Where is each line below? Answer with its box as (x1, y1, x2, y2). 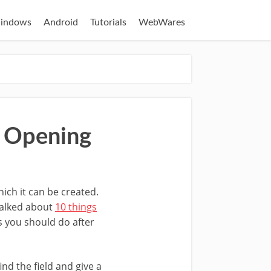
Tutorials (90, 18, 126, 27)
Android (44, 18, 78, 27)
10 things (55, 200, 97, 214)
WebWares (139, 18, 185, 27)
